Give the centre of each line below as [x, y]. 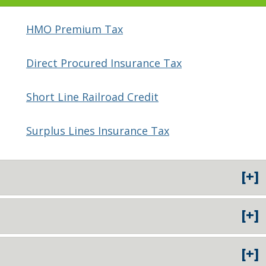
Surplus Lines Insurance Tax [98, 131]
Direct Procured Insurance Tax [104, 63]
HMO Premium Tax [75, 29]
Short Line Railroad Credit [92, 97]
